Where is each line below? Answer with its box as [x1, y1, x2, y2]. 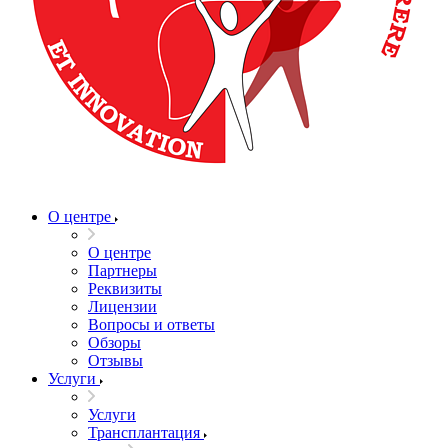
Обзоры [88, 334, 141, 351]
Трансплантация [88, 424, 200, 441]
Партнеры [88, 262, 157, 279]
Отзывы [88, 352, 143, 369]
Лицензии [88, 298, 157, 315]
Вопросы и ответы [88, 316, 215, 333]
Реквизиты [88, 280, 162, 297]
